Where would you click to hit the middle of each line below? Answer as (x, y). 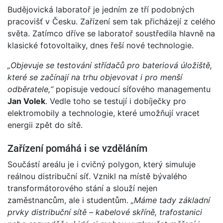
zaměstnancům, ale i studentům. (69, 200)
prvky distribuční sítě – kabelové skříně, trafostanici (105, 212)
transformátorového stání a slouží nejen (82, 188)
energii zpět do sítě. (45, 125)
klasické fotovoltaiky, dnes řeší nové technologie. (101, 46)
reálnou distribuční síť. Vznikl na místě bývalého (97, 176)
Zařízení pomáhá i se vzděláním (77, 149)
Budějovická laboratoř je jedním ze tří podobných (101, 10)
